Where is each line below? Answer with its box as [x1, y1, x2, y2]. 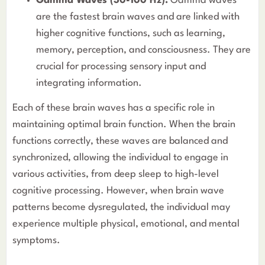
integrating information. [36, 77, 142, 88]
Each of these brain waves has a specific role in [12, 103, 215, 114]
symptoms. [12, 235, 60, 246]
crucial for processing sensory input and [36, 61, 206, 72]
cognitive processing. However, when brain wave [12, 186, 224, 196]
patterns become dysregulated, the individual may [12, 202, 230, 213]
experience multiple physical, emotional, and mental [12, 219, 240, 230]
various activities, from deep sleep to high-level [12, 169, 219, 180]
